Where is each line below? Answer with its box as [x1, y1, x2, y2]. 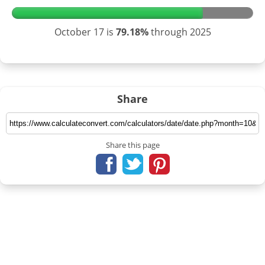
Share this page [105, 139, 160, 150]
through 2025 [148, 25, 211, 38]
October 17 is [54, 25, 116, 38]
